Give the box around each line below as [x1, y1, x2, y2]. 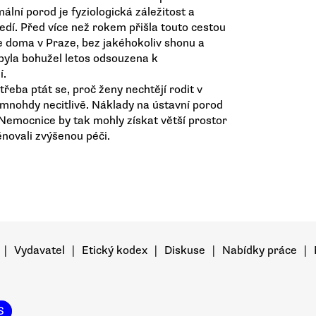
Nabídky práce [222, 243, 297, 257]
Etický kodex [82, 243, 147, 257]
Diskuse [164, 243, 205, 257]
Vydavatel [14, 243, 65, 257]
